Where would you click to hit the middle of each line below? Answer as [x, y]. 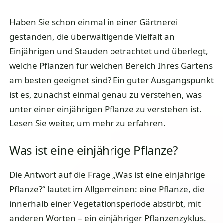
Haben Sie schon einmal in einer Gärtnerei [94, 22]
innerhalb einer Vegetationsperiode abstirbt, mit [105, 203]
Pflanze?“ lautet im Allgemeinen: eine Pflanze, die [107, 189]
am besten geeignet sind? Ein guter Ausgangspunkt [111, 80]
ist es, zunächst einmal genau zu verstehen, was [106, 95]
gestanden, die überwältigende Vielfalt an [92, 37]
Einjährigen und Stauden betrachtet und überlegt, [109, 51]
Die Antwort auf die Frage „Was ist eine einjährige [107, 174]
